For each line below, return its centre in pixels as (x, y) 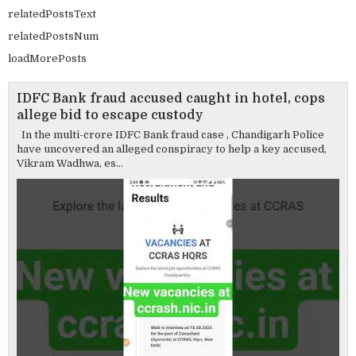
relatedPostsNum (53, 37)
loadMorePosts (47, 59)
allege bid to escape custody (110, 116)
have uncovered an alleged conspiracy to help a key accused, (172, 149)
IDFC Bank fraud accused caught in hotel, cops (171, 99)
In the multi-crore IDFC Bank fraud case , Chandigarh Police (170, 135)
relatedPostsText (52, 14)
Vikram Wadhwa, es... (70, 164)
